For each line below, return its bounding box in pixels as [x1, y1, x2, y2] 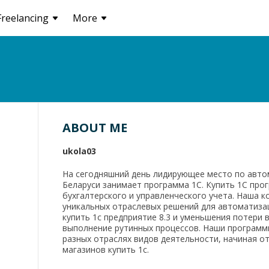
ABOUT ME [62, 119, 127, 136]
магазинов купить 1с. [62, 244, 149, 255]
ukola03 [62, 145, 96, 157]
